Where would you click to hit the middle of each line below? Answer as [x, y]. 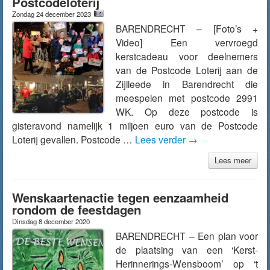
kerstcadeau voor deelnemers [187, 56]
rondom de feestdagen [77, 209]
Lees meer [233, 160]
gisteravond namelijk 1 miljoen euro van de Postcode [135, 125]
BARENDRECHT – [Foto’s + [187, 28]
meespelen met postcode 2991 [187, 98]
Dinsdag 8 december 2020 [51, 221]
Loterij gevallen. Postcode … [74, 139]
